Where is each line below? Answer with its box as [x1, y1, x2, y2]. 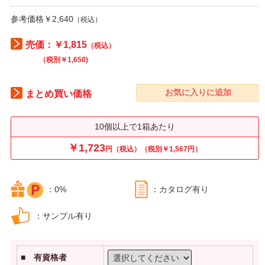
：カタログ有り [151, 184, 209, 194]
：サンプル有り [34, 211, 92, 221]
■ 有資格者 [21, 252, 67, 262]
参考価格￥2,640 [11, 14, 73, 24]
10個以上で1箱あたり [95, 121, 175, 131]
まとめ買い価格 [25, 88, 92, 99]
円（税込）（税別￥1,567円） [105, 144, 202, 153]
